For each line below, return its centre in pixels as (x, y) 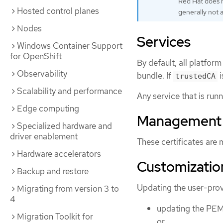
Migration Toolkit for (55, 217)
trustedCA (195, 76)
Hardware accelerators (59, 154)
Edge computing (48, 109)
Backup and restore (53, 171)
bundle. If (155, 75)
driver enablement (44, 136)
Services (164, 42)
